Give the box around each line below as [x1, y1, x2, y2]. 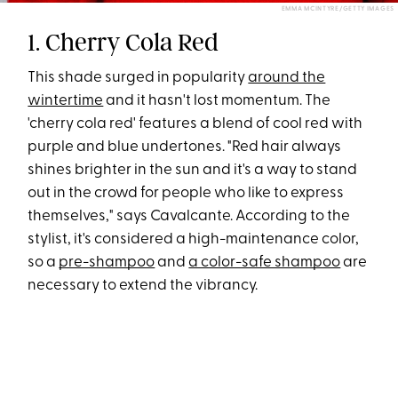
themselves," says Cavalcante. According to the [28, 209, 351, 225]
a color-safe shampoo [188, 255, 341, 271]
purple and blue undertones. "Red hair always [28, 139, 342, 155]
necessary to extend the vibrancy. [28, 278, 259, 294]
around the [248, 70, 326, 86]
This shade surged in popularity [28, 70, 249, 86]
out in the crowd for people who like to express [28, 186, 345, 202]
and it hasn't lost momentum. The [103, 93, 331, 109]
